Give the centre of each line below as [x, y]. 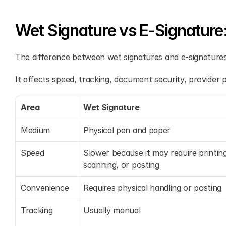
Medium [36, 130]
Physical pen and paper [127, 130]
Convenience [45, 188]
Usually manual [112, 210]
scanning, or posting [121, 165]
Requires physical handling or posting [153, 188]
